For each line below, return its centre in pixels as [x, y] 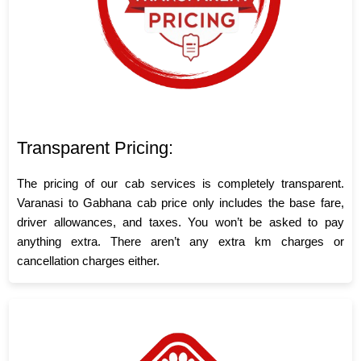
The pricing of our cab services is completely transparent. [180, 183]
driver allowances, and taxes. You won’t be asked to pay [180, 222]
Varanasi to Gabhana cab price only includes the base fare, [180, 202]
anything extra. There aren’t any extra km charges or [180, 241]
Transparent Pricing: [95, 147]
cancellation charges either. [89, 260]
